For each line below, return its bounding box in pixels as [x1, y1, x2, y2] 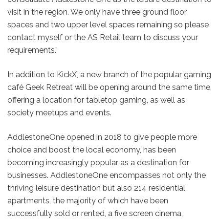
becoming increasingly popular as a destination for [7, 157, 189, 167]
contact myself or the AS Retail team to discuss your [7, 32, 198, 42]
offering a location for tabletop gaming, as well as [7, 95, 185, 105]
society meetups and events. [7, 108, 111, 117]
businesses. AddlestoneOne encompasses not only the [7, 170, 206, 180]
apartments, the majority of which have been [7, 196, 168, 205]
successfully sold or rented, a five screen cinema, [7, 208, 183, 218]
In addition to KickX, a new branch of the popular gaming [7, 69, 211, 79]
